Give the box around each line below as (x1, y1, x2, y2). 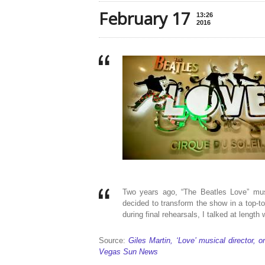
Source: (99, 236, 129, 245)
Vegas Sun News (99, 247, 158, 256)
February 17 (99, 7, 190, 30)
